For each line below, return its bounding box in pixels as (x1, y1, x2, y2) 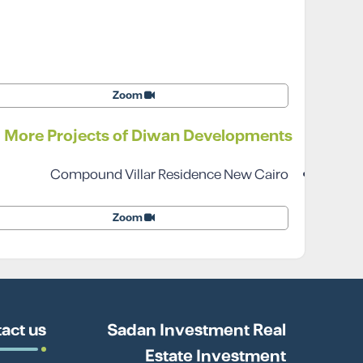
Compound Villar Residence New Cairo (50, 164, 288, 186)
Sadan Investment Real (107, 318, 286, 344)
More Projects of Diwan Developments (4, 124, 293, 148)
